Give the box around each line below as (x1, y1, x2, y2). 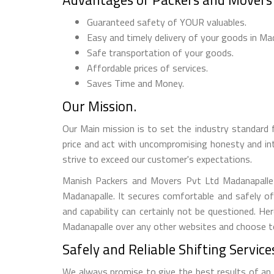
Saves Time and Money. (87, 75, 184, 91)
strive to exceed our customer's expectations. (62, 151, 252, 166)
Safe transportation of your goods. (87, 45, 234, 60)
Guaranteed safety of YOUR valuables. (87, 14, 246, 29)
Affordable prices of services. (87, 60, 208, 75)
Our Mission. (62, 95, 136, 117)
